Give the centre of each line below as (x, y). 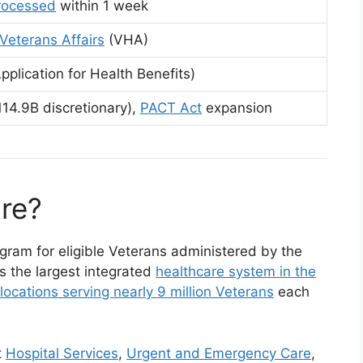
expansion (237, 108)
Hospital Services (62, 353)
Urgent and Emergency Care (219, 353)
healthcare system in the (236, 271)
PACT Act (171, 108)
